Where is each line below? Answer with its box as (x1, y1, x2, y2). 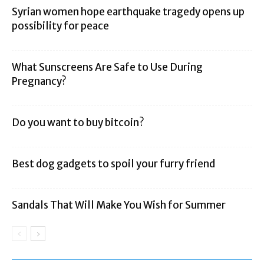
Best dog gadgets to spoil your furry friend (12, 157, 215, 170)
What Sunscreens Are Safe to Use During (12, 61, 203, 74)
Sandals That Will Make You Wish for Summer (12, 199, 226, 212)
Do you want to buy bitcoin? (12, 116, 144, 129)
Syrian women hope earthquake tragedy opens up (12, 5, 245, 18)
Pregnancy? (12, 75, 67, 88)
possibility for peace (12, 19, 109, 32)
